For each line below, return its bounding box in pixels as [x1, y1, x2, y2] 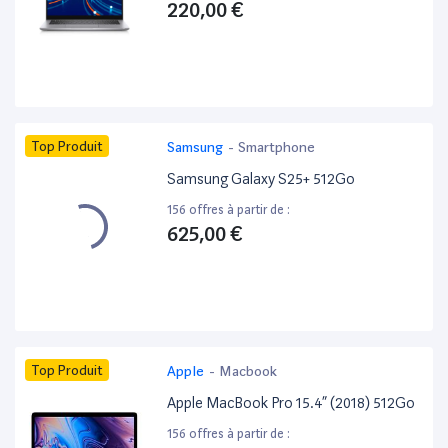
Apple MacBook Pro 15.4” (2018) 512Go [167, 394, 416, 413]
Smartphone [238, 139, 316, 156]
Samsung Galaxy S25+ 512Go [167, 170, 356, 189]
